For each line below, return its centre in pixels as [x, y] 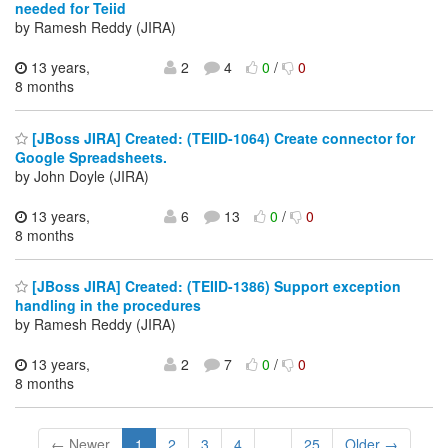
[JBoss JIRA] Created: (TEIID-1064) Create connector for [221, 137]
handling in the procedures [108, 305]
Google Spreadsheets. [91, 156]
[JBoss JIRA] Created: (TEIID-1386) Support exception [214, 286]
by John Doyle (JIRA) [82, 175]
